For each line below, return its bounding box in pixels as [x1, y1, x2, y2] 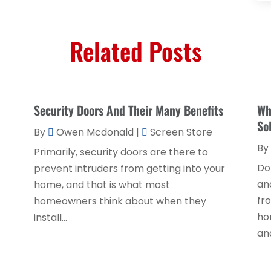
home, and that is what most [33, 177, 170, 192]
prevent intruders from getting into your [33, 161, 225, 175]
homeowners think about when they [33, 194, 206, 208]
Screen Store [149, 125, 212, 139]
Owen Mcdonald [56, 125, 134, 139]
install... [33, 210, 67, 224]
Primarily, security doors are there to [33, 145, 208, 159]
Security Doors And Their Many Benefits [33, 100, 223, 119]
